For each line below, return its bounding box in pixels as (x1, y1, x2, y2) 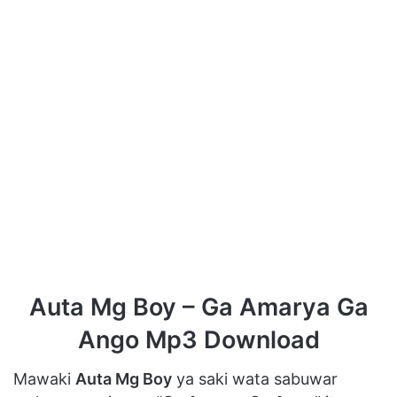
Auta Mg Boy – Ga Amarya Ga (28, 292, 369, 322)
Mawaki (13, 370, 75, 389)
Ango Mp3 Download (77, 324, 320, 354)
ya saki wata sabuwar (172, 370, 338, 389)
